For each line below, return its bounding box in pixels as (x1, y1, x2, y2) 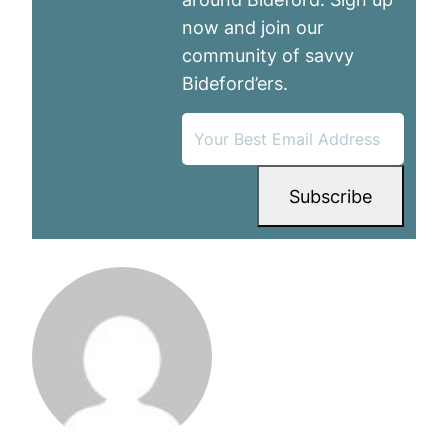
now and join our (182, 15, 324, 38)
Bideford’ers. (182, 71, 288, 94)
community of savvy (182, 43, 354, 66)
